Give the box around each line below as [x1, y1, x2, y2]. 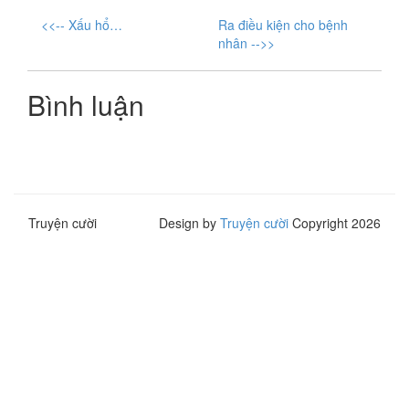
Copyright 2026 [288, 214, 381, 232]
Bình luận [27, 85, 144, 124]
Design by [159, 214, 220, 232]
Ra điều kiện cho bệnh [218, 16, 348, 34]
